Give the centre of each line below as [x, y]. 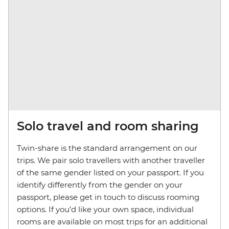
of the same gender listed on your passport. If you [110, 172]
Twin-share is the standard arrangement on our [107, 148]
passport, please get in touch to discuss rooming [108, 197]
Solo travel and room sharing [108, 126]
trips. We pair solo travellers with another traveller [111, 160]
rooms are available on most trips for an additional [112, 221]
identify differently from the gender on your [100, 185]
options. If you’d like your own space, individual [105, 209]
